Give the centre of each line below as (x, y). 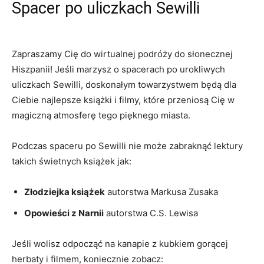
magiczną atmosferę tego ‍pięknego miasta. (101, 115)
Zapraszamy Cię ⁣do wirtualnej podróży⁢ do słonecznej (122, 54)
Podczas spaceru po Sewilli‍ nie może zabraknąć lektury (127, 146)
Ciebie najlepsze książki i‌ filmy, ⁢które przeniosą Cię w (123, 100)
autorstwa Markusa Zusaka (161, 192)
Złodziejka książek (65, 192)
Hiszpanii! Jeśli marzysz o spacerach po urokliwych (118, 69)
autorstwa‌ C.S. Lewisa (151, 213)
